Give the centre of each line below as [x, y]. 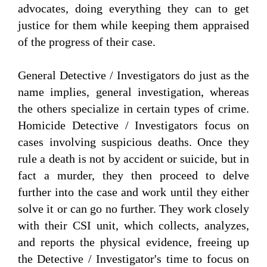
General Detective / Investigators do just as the [133, 75]
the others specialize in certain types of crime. [133, 109]
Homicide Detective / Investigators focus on [133, 125]
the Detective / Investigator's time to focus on [133, 259]
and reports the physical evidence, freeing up [133, 242]
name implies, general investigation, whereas [133, 92]
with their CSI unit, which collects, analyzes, [133, 226]
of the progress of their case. [87, 42]
